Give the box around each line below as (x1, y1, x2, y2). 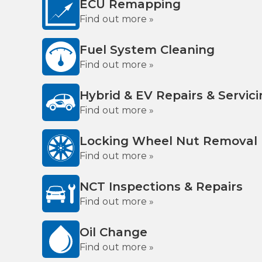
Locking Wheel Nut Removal (80, 134, 257, 148)
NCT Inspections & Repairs (80, 180, 243, 194)
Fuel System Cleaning (80, 43, 215, 57)
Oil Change (80, 225, 147, 239)
